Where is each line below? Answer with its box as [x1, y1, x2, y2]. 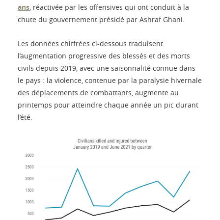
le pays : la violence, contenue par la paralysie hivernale [18, 76, 202, 85]
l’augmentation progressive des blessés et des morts [18, 51, 190, 61]
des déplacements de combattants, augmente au [18, 88, 179, 98]
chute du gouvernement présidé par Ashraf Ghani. [18, 15, 185, 25]
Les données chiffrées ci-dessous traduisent [18, 39, 163, 49]
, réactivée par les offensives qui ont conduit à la [29, 2, 189, 12]
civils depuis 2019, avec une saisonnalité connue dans [18, 63, 195, 73]
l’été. [18, 112, 32, 122]
